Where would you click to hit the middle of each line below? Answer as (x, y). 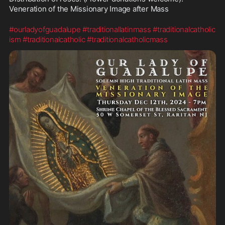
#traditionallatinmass (117, 29)
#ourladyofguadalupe (45, 29)
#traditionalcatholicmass (127, 39)
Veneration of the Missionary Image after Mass (89, 9)
